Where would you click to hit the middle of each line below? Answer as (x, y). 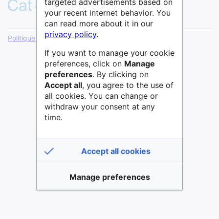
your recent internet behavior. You (108, 12)
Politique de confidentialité (50, 38)
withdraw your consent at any (100, 106)
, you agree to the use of (128, 85)
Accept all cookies (116, 151)
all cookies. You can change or (101, 96)
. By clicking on (120, 74)
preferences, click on (84, 63)
